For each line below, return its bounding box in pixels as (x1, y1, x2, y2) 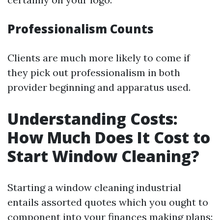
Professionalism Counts (7, 21, 154, 37)
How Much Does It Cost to (7, 127, 210, 148)
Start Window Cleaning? (7, 145, 199, 166)
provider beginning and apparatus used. (7, 81, 191, 93)
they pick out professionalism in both (7, 66, 180, 79)
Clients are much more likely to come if (7, 52, 190, 64)
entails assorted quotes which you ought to (7, 196, 208, 208)
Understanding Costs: (7, 108, 178, 129)
